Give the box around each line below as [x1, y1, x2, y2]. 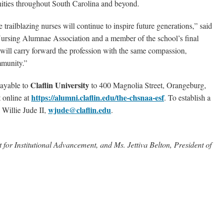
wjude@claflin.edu [48, 104, 111, 116]
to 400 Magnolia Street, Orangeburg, [91, 80, 206, 91]
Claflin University [30, 79, 91, 91]
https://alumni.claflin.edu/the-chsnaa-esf [31, 92, 164, 104]
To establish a [168, 92, 211, 103]
